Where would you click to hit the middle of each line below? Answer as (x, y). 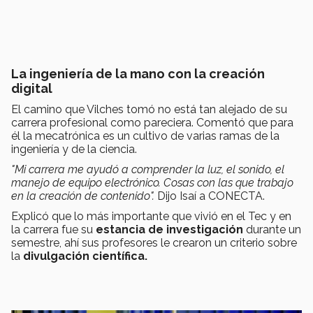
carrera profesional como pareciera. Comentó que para (152, 123)
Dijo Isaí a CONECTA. (211, 196)
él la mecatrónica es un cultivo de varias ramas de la (145, 136)
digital (32, 89)
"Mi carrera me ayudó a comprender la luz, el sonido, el (148, 170)
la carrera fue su (53, 230)
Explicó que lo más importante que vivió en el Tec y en (151, 217)
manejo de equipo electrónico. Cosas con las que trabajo (152, 183)
